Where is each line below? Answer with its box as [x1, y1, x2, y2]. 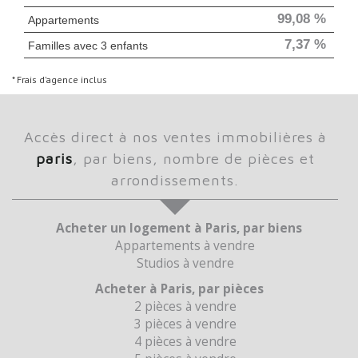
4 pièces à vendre [141, 332, 237, 350]
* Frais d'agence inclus [12, 73, 107, 86]
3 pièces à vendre [141, 315, 237, 332]
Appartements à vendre [123, 237, 255, 254]
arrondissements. [111, 170, 239, 189]
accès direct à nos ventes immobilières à [34, 127, 327, 145]
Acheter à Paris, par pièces [103, 280, 264, 297]
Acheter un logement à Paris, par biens [65, 219, 302, 237]
